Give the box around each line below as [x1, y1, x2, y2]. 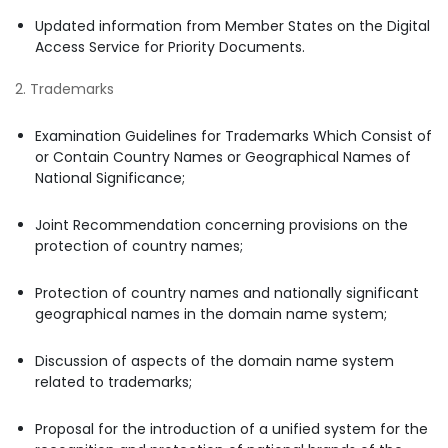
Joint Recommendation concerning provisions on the [35, 214, 408, 235]
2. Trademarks [15, 78, 114, 99]
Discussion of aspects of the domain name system [35, 350, 394, 371]
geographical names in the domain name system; [35, 303, 387, 324]
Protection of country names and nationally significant [35, 282, 419, 303]
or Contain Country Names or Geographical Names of [35, 146, 411, 167]
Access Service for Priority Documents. [35, 36, 305, 57]
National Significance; [35, 167, 185, 188]
